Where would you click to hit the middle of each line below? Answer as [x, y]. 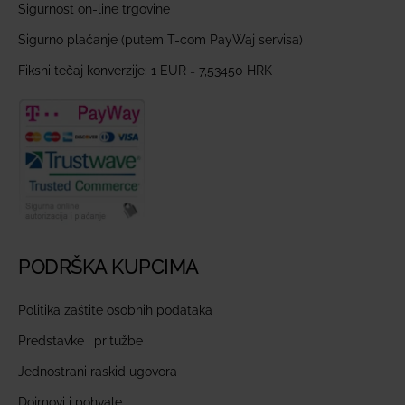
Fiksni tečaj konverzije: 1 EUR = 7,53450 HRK [145, 70]
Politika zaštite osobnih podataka [115, 310]
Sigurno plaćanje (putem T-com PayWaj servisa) [160, 39]
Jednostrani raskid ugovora [98, 371]
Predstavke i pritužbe [80, 340]
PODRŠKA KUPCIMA [108, 266]
